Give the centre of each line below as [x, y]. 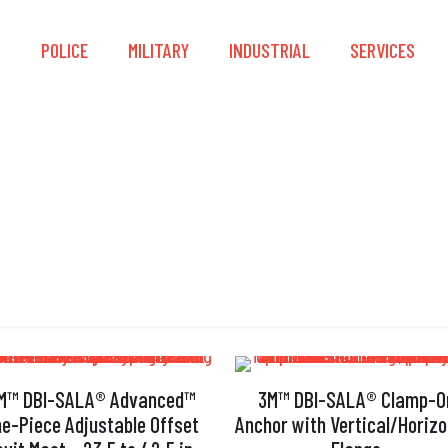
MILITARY [158, 50]
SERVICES [382, 50]
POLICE [64, 50]
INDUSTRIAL [269, 50]
